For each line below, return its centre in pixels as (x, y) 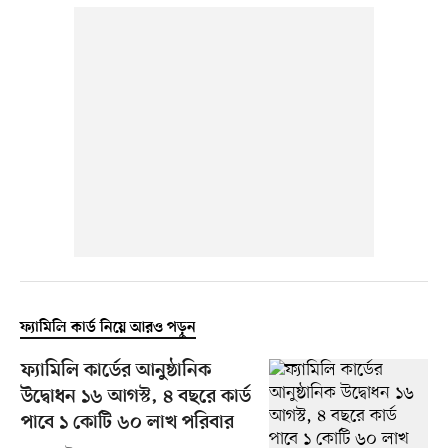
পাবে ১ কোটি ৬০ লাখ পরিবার (127, 424)
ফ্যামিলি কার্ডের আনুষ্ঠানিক (115, 372)
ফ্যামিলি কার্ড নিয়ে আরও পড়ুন (107, 328)
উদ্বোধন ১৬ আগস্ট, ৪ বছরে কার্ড (135, 398)
